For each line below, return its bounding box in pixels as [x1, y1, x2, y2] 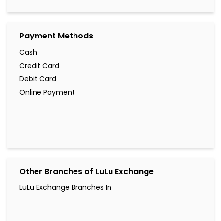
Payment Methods [19, 30, 93, 41]
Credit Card [19, 61, 59, 71]
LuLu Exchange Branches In [19, 182, 111, 192]
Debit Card [19, 74, 56, 84]
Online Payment [19, 87, 75, 98]
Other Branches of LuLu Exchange [19, 165, 154, 177]
